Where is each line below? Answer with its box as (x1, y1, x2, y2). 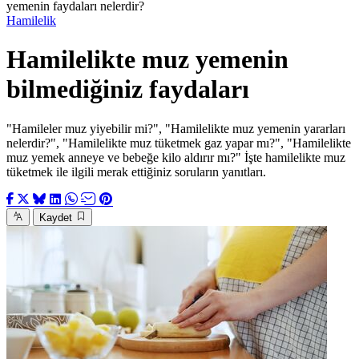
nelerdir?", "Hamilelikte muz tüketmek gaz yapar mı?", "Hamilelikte (6, 135, 351, 150)
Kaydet (39, 211, 72, 224)
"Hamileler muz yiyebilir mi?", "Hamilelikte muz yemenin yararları (6, 121, 345, 135)
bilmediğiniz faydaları (6, 75, 249, 104)
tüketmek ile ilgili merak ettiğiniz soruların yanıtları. (6, 164, 266, 179)
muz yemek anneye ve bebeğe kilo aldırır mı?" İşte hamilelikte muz (6, 150, 345, 164)
